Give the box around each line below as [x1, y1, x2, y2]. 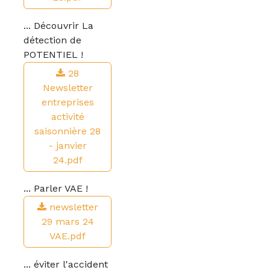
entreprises [41, 96, 94, 108]
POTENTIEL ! [24, 49, 83, 60]
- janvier [48, 140, 87, 151]
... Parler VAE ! [24, 183, 88, 194]
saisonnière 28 [34, 125, 101, 137]
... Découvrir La [24, 20, 93, 31]
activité [51, 111, 84, 122]
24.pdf [52, 154, 83, 166]
